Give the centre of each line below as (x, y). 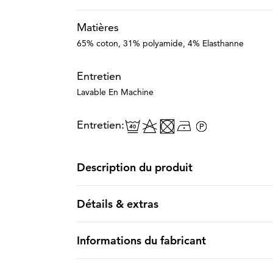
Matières (97, 27)
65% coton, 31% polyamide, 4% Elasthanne (160, 43)
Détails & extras (117, 204)
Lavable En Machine (115, 92)
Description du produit (134, 167)
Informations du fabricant (141, 240)
